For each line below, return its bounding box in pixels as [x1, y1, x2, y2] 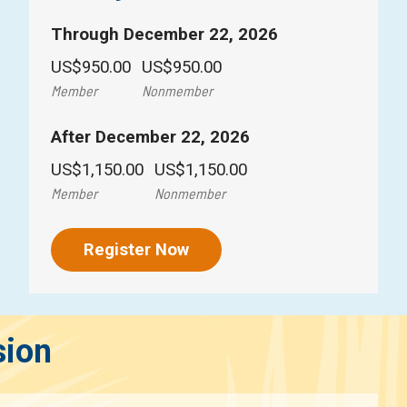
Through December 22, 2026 [51, 25, 278, 45]
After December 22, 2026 [51, 127, 250, 148]
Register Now [84, 240, 189, 261]
